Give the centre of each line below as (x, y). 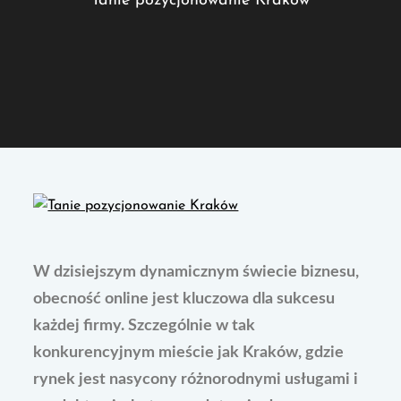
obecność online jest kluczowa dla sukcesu (184, 299)
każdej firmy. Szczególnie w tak (145, 325)
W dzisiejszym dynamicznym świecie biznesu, (196, 272)
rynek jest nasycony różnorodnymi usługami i (196, 379)
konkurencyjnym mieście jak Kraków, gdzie (189, 352)
